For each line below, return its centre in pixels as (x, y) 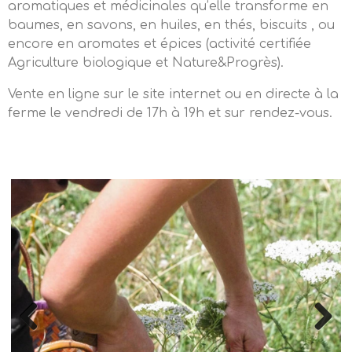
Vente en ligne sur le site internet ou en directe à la (173, 94)
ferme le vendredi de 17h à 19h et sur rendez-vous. (170, 113)
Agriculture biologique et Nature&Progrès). (146, 63)
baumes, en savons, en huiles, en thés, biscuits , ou (171, 25)
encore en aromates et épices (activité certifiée (159, 44)
